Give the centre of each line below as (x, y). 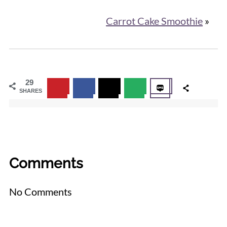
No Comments (40, 191)
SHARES (30, 90)
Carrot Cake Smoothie (155, 21)
